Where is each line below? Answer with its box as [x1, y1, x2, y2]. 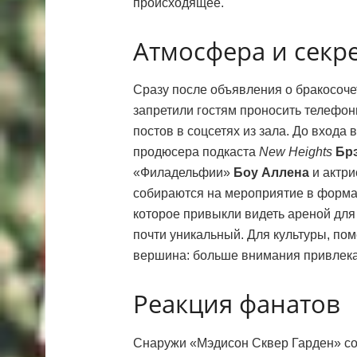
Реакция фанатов [133, 287, 340, 321]
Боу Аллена [233, 166, 309, 180]
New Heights [259, 145, 332, 159]
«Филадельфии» [133, 166, 233, 180]
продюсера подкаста [133, 145, 259, 159]
